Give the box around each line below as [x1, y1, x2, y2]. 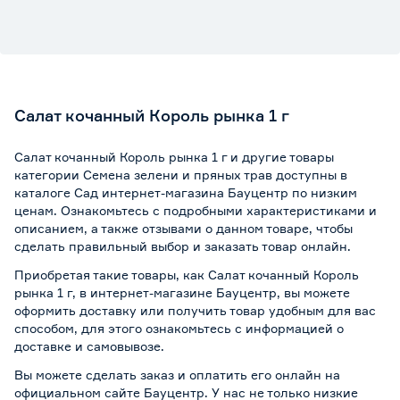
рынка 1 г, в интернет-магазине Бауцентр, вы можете [14, 284, 350, 300]
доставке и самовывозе [14, 337, 161, 354]
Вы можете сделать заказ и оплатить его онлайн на [14, 366, 340, 382]
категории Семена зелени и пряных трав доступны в [14, 166, 347, 182]
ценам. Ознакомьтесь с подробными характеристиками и [14, 202, 377, 218]
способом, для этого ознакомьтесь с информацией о [14, 320, 344, 336]
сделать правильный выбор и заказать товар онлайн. [14, 237, 351, 254]
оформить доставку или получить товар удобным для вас [14, 302, 376, 318]
